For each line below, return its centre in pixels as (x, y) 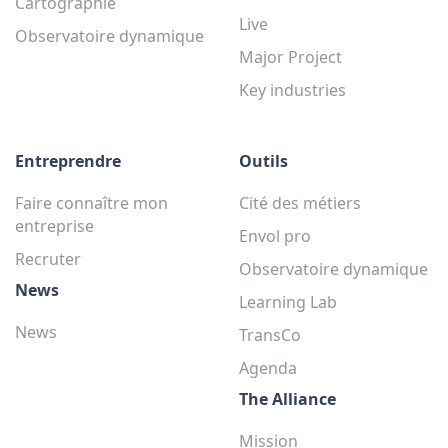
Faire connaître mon (91, 203)
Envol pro (275, 236)
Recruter (48, 259)
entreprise (54, 226)
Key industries (292, 90)
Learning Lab (288, 302)
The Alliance (287, 399)
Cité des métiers (300, 203)
